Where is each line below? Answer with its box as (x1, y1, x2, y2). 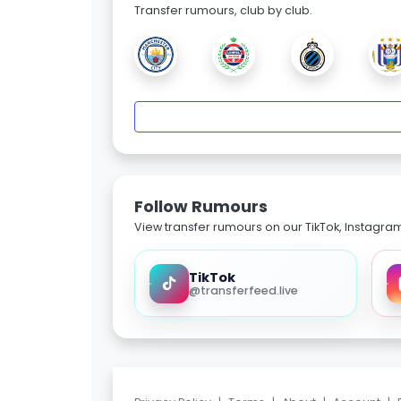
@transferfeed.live (189, 282, 298, 298)
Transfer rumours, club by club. (134, 3, 312, 19)
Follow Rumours (134, 195, 268, 218)
